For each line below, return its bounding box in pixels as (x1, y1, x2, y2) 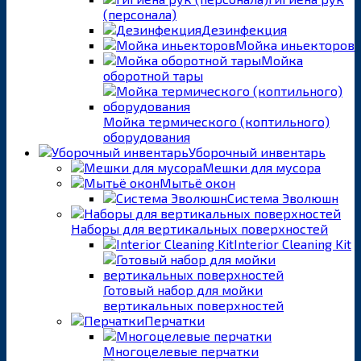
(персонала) (103, 6, 176, 22)
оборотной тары (103, 67, 203, 83)
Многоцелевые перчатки (103, 342, 259, 359)
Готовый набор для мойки (103, 281, 263, 297)
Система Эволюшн (227, 189, 338, 205)
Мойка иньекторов (235, 36, 355, 52)
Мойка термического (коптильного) (103, 113, 330, 129)
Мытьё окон (160, 174, 235, 190)
